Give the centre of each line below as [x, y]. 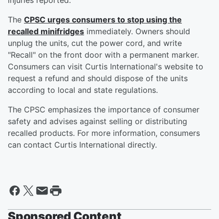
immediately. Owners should [137, 32]
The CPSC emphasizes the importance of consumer [104, 110]
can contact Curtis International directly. [82, 145]
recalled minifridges [46, 32]
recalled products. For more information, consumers [104, 133]
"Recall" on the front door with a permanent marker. [103, 55]
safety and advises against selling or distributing [98, 121]
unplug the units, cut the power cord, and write [95, 43]
